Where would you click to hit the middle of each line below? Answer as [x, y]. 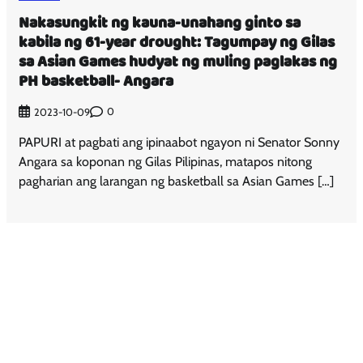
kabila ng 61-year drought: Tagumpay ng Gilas [177, 43]
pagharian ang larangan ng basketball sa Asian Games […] [177, 181]
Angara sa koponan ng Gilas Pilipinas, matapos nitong [166, 161]
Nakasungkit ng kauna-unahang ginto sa [160, 23]
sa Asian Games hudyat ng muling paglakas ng [178, 62]
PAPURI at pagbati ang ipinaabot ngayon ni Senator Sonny [179, 142]
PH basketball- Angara [96, 82]
